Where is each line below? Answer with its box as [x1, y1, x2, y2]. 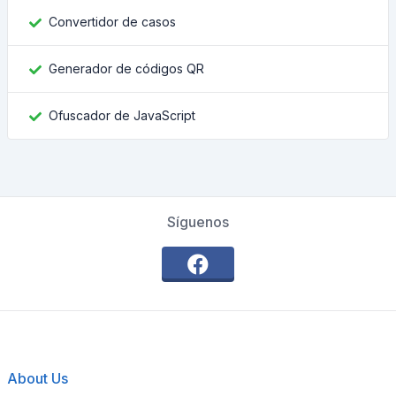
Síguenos [167, 213, 229, 231]
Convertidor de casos [49, 14, 176, 29]
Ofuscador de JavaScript [49, 108, 195, 123]
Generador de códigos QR [49, 61, 204, 76]
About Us [7, 369, 68, 387]
